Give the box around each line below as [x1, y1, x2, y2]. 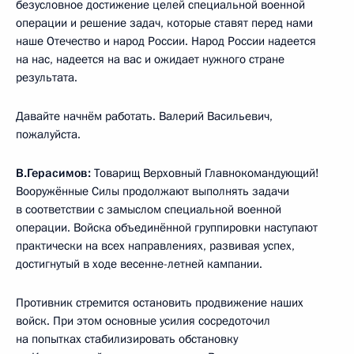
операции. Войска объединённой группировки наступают [16, 219, 318, 235]
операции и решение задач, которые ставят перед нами [16, 14, 313, 31]
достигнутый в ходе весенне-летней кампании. [16, 255, 262, 272]
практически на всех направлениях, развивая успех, [16, 237, 295, 254]
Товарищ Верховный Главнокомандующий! [94, 164, 319, 181]
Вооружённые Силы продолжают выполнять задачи [16, 183, 289, 199]
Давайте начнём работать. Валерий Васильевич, [16, 107, 273, 124]
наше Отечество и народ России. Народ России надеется [16, 32, 316, 49]
